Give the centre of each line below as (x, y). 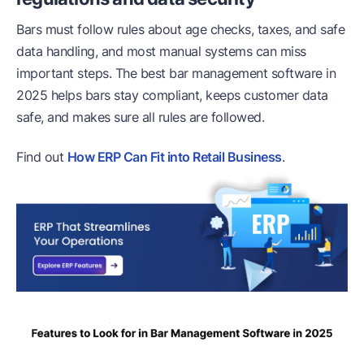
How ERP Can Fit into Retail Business (174, 156)
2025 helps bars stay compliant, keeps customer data (172, 95)
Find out (42, 156)
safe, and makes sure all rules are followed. (140, 117)
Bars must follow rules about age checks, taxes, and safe (180, 29)
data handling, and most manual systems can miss (161, 51)
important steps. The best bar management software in (176, 73)
